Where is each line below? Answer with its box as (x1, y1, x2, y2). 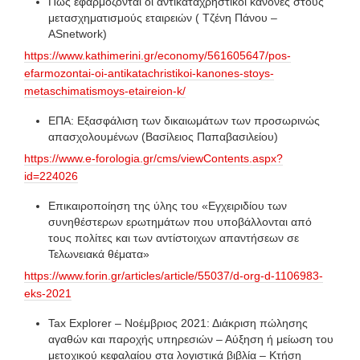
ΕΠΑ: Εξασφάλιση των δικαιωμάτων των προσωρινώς (48, 113, 320, 127)
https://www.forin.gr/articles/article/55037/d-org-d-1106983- (24, 268, 323, 282)
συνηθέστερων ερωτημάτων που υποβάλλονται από (48, 215, 312, 228)
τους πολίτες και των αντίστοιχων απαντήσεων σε (48, 231, 299, 244)
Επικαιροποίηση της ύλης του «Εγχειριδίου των (48, 198, 287, 212)
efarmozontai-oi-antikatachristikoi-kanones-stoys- (24, 66, 274, 80)
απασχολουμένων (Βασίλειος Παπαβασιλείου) (48, 129, 278, 143)
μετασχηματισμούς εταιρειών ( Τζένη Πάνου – (48, 10, 277, 24)
